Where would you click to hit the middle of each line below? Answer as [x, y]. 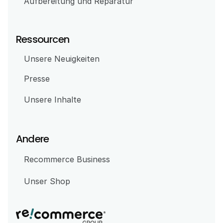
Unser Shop [47, 181]
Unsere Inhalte [53, 100]
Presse [37, 79]
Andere [33, 139]
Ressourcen [43, 39]
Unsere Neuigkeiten [62, 59]
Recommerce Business [67, 159]
